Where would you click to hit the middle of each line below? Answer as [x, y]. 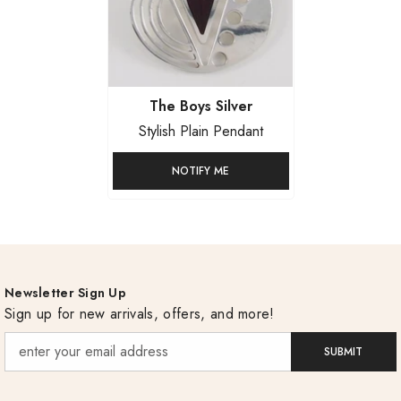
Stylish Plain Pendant [200, 132]
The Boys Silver [200, 107]
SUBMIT [344, 351]
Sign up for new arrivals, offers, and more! [140, 314]
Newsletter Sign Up [66, 293]
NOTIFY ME [200, 171]
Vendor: [138, 106]
